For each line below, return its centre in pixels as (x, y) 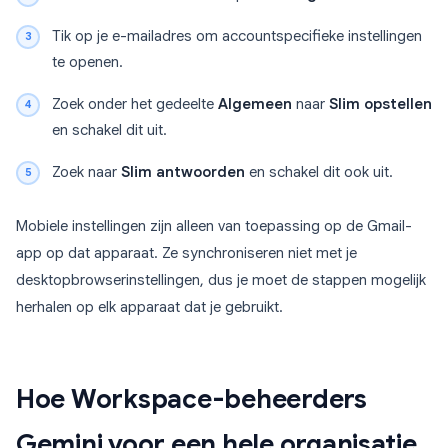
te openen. (87, 62)
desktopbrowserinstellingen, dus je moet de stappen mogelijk (221, 280)
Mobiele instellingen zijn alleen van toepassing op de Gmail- (214, 226)
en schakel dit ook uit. (319, 172)
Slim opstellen (380, 104)
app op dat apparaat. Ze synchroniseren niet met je (186, 253)
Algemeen (255, 104)
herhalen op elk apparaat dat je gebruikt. (149, 307)
